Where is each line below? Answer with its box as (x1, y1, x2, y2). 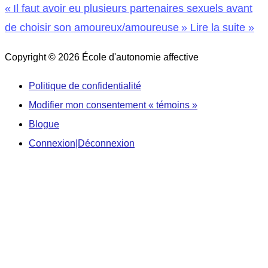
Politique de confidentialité (29, 80, 141, 91)
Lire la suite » (187, 20, 254, 33)
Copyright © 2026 (5, 51, 82, 62)
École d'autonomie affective (82, 51, 199, 62)
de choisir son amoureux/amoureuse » (5, 20, 187, 33)
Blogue (29, 118, 59, 129)
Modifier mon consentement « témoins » (29, 99, 197, 110)
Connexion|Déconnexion (29, 138, 135, 148)
